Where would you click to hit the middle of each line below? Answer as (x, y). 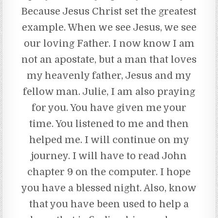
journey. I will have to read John (109, 156)
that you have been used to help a (109, 204)
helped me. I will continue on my (109, 140)
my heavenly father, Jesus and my (109, 75)
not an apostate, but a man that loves (109, 59)
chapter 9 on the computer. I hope (109, 172)
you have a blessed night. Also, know (109, 188)
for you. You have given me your (109, 108)
